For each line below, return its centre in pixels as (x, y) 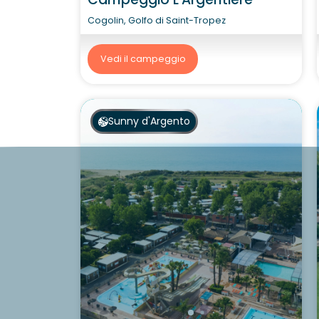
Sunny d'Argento (149, 121)
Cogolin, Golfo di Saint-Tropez (157, 20)
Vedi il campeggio (143, 59)
